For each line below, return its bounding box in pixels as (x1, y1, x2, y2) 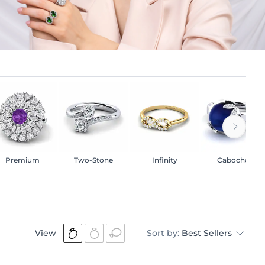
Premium (5, 155, 40, 164)
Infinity (151, 155, 177, 164)
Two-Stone (74, 155, 113, 164)
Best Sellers (182, 227, 234, 238)
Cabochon (216, 155, 254, 164)
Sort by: (147, 227, 179, 238)
